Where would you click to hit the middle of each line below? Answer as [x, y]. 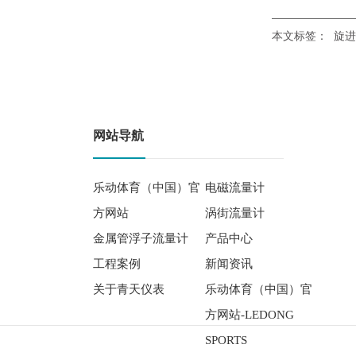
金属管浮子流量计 [141, 238]
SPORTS [226, 340]
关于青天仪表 [129, 289]
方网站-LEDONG [250, 315]
